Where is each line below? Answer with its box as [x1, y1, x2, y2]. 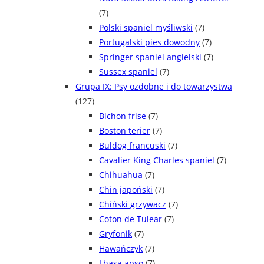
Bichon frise [99, 110, 146, 122]
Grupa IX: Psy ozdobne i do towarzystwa [75, 81, 232, 93]
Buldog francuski [99, 140, 166, 151]
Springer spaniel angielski [99, 51, 202, 63]
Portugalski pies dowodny [99, 37, 200, 48]
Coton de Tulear [99, 213, 162, 225]
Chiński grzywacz [99, 199, 166, 210]
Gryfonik [99, 228, 132, 240]
